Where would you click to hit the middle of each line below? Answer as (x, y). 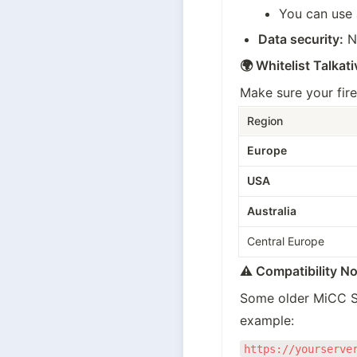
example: (267, 321)
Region (265, 121)
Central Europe (285, 241)
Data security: (301, 39)
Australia (271, 211)
